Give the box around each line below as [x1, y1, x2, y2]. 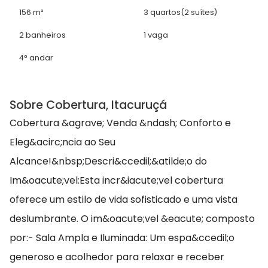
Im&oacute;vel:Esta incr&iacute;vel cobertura [10, 173, 223, 188]
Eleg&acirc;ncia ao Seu [10, 135, 115, 150]
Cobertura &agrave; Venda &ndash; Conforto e [10, 116, 231, 130]
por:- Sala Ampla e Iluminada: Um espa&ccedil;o [10, 231, 234, 245]
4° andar [19, 53, 53, 63]
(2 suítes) [181, 7, 217, 18]
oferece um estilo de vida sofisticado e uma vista [10, 193, 237, 207]
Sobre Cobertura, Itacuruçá [10, 97, 167, 114]
